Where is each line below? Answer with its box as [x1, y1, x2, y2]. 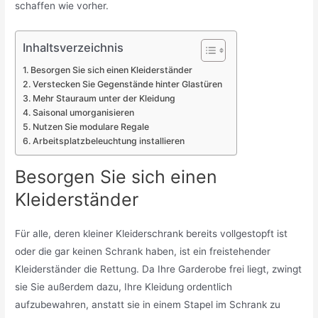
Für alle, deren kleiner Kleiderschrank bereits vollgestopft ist [15, 227, 288, 239]
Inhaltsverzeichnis [23, 40, 124, 55]
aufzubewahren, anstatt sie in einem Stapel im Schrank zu [15, 298, 281, 310]
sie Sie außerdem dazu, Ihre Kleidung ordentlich [15, 280, 233, 292]
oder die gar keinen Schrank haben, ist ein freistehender [15, 245, 271, 257]
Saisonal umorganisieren [32, 106, 134, 118]
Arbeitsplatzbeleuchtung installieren [32, 135, 185, 146]
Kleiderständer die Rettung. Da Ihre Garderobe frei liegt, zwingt [15, 263, 302, 275]
